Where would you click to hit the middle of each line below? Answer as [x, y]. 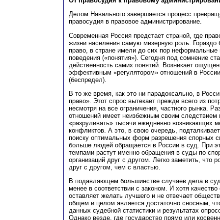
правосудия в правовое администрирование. [135, 22]
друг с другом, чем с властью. [115, 167]
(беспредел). [88, 80]
